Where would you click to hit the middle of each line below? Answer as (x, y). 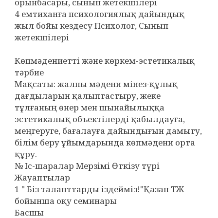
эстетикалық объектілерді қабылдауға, (100, 119)
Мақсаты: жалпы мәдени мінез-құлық (96, 84)
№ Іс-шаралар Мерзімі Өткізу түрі (87, 166)
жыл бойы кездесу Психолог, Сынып (91, 26)
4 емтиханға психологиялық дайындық (100, 14)
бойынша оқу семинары (66, 201)
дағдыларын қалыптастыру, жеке (88, 96)
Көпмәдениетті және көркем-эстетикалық (105, 61)
